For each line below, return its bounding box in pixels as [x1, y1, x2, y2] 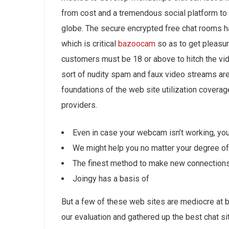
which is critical [61, 39, 118, 49]
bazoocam [118, 39, 155, 49]
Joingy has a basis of [73, 174, 149, 184]
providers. [61, 100, 97, 110]
